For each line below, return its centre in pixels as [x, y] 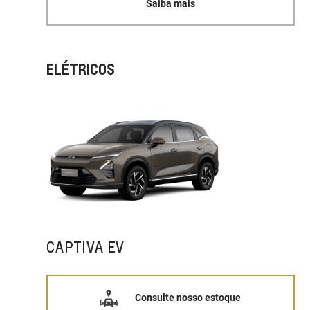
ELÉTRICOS [81, 70]
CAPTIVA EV [86, 247]
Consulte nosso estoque [188, 298]
